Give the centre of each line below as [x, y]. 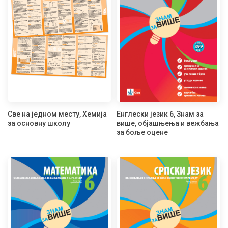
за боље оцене [142, 133]
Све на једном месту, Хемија [57, 114]
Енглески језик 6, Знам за [160, 114]
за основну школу [39, 123]
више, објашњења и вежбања [168, 123]
